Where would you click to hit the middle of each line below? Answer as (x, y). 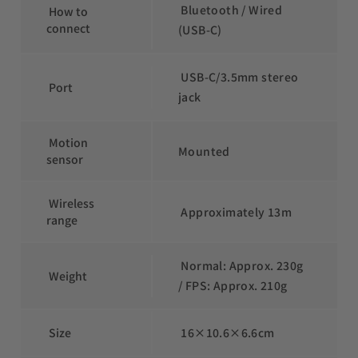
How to (67, 12)
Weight (67, 275)
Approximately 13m (235, 211)
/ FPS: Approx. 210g (233, 286)
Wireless (70, 203)
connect (68, 28)
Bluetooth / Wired (231, 10)
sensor (65, 159)
